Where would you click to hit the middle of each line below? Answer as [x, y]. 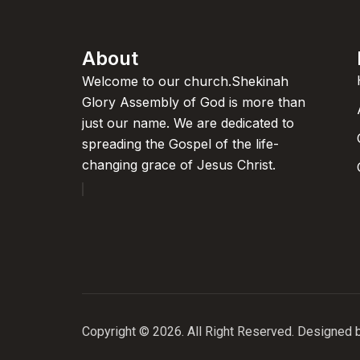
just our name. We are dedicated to [188, 123]
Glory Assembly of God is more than [194, 102]
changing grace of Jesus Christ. [179, 165]
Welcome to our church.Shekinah [185, 81]
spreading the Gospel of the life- [180, 144]
